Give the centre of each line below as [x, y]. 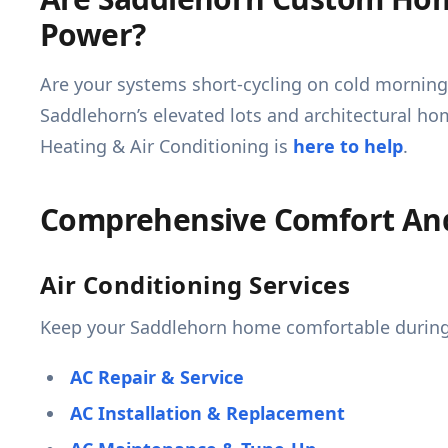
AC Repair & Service [157, 377]
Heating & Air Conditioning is [166, 146]
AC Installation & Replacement [207, 413]
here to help [348, 146]
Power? [93, 35]
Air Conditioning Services [195, 285]
